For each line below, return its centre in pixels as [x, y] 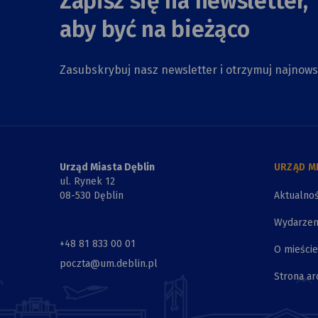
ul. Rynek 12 [87, 182]
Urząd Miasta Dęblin [107, 168]
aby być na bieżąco [155, 29]
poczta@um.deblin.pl [109, 264]
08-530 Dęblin [92, 196]
